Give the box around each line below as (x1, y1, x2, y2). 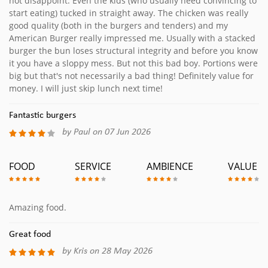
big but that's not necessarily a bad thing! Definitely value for (9, 70, 254, 82)
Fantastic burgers (9, 111, 76, 121)
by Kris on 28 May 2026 (62, 246, 153, 257)
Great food (9, 230, 51, 240)
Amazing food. (9, 202, 66, 214)
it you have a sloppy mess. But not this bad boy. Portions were (9, 57, 258, 69)
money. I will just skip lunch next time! (9, 83, 163, 95)
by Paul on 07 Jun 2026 (62, 127, 151, 138)
